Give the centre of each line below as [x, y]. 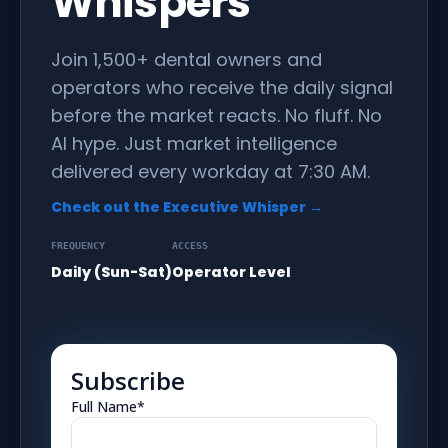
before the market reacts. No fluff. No [216, 115]
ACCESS [190, 245]
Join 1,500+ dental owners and [186, 59]
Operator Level [231, 271]
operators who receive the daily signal [222, 87]
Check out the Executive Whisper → [187, 206]
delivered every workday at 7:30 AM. [210, 171]
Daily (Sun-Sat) [111, 271]
